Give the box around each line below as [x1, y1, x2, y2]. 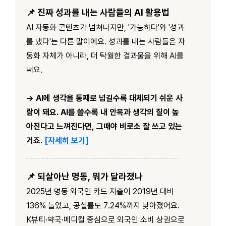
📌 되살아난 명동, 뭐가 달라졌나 [26, 171, 143, 182]
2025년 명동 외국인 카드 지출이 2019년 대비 [26, 186, 174, 196]
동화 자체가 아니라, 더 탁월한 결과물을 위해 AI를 [26, 50, 184, 61]
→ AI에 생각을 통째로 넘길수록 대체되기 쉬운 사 [26, 93, 183, 103]
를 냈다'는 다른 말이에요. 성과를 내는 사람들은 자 [26, 36, 185, 46]
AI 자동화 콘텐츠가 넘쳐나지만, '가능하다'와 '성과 [26, 22, 184, 32]
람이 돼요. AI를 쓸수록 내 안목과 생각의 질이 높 [26, 107, 179, 117]
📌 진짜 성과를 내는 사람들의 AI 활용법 [26, 7, 169, 18]
